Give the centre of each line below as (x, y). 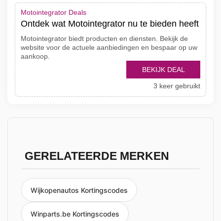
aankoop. (35, 56)
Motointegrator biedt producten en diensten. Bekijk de (104, 38)
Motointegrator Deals (54, 12)
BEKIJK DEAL (163, 70)
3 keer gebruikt (177, 86)
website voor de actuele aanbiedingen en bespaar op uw (109, 47)
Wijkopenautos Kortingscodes (79, 190)
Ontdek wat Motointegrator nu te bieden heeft (110, 24)
